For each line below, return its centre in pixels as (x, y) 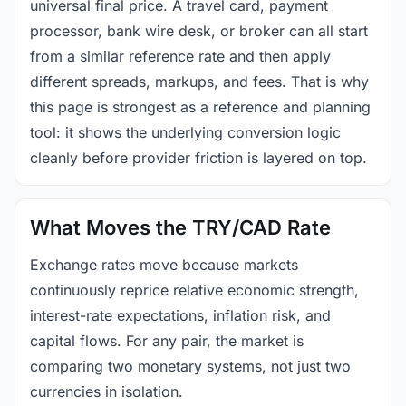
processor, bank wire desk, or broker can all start (199, 30)
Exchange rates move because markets (164, 264)
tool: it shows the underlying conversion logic (185, 132)
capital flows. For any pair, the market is (167, 340)
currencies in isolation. (106, 391)
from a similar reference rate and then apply (180, 56)
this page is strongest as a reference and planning (200, 106)
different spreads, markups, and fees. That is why (199, 81)
